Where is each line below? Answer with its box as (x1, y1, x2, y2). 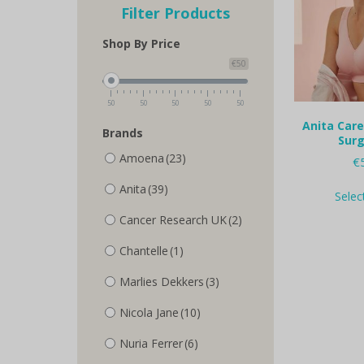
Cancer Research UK (119, 211, 227, 227)
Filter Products (120, 2, 230, 23)
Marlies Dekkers (119, 273, 204, 289)
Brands (102, 124, 143, 141)
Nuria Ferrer (119, 335, 183, 351)
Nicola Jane (119, 304, 179, 320)
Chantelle (119, 242, 168, 258)
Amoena (119, 149, 164, 166)
